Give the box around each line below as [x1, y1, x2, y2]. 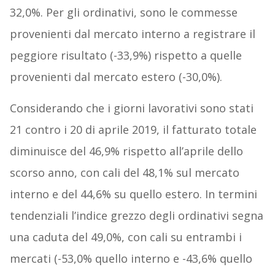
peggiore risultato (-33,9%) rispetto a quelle [9, 48, 242, 63]
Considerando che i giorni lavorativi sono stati [9, 101, 254, 116]
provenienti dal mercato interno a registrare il [9, 26, 255, 42]
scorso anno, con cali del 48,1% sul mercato [9, 165, 239, 180]
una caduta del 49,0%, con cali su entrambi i [9, 230, 242, 245]
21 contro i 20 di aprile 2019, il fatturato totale [9, 122, 257, 137]
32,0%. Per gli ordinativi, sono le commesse [9, 5, 238, 20]
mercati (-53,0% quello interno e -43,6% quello [9, 251, 252, 266]
